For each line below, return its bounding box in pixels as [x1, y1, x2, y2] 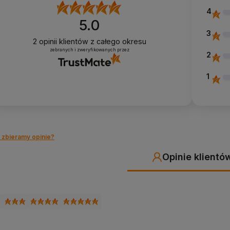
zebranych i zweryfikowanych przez [49, 47, 129, 53]
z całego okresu [90, 37, 146, 46]
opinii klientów [36, 37, 90, 46]
